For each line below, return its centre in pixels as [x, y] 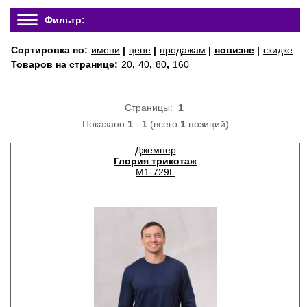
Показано [105, 124]
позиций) [207, 124]
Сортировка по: [51, 50]
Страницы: [151, 108]
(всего [163, 124]
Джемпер [155, 150]
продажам [183, 50]
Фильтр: [65, 20]
